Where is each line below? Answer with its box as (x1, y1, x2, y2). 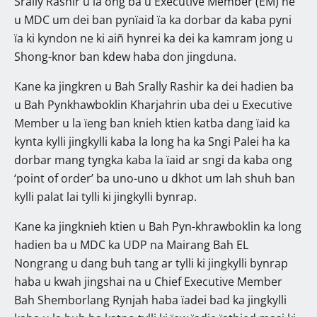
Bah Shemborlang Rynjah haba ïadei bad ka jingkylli (14, 292, 287, 308)
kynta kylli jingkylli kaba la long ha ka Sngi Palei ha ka (14, 133, 290, 149)
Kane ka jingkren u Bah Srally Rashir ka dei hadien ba (14, 78, 294, 94)
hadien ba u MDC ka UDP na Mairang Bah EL (14, 236, 248, 253)
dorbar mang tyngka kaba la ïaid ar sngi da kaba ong (14, 151, 292, 168)
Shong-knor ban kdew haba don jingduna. (14, 48, 236, 64)
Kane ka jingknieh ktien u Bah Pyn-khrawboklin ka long (14, 218, 301, 234)
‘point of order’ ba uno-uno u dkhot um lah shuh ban (14, 170, 295, 186)
